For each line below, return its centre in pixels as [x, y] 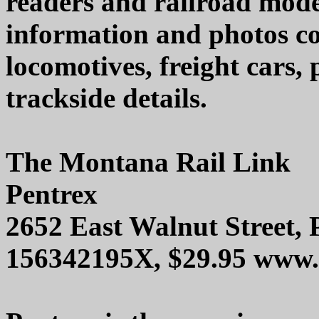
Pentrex [52, 194]
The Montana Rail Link [148, 162]
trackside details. [106, 98]
